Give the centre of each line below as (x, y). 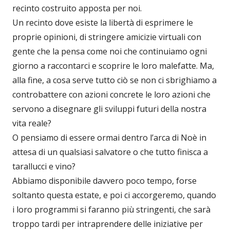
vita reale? (32, 123)
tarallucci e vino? (44, 166)
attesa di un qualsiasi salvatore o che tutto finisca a (110, 152)
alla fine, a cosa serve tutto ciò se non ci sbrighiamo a (114, 80)
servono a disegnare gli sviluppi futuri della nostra (109, 109)
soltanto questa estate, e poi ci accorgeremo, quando (114, 195)
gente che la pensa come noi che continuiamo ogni (110, 51)
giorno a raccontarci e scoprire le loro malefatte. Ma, (113, 65)
